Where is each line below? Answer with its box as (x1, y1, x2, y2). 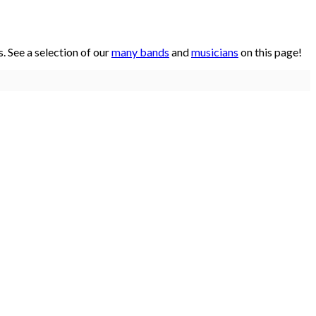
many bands (111, 45, 169, 59)
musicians (191, 45, 238, 59)
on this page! (238, 45, 302, 59)
